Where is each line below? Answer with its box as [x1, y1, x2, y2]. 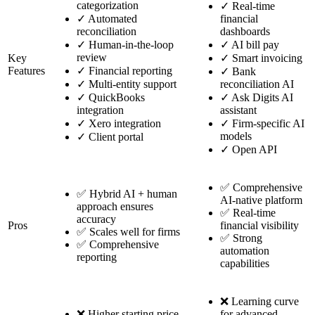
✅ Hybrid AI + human [77, 188, 177, 200]
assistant [220, 104, 257, 117]
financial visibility [220, 219, 299, 232]
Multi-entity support [86, 78, 176, 91]
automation [220, 245, 269, 257]
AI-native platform [220, 194, 302, 207]
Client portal [86, 131, 143, 143]
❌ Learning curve [220, 295, 299, 308]
